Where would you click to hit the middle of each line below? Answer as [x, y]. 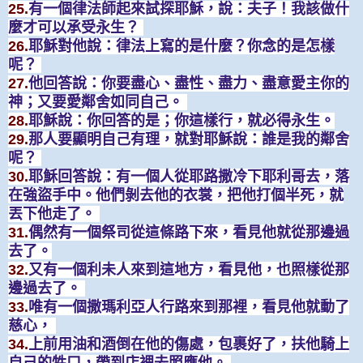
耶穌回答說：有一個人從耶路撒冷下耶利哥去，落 [189, 176]
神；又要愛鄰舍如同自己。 [98, 102]
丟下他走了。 [54, 214]
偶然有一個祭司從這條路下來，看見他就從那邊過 [189, 232]
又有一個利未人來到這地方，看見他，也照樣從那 [189, 269]
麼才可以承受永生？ [76, 27]
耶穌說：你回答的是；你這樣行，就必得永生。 [181, 120]
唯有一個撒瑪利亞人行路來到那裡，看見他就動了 [189, 307]
